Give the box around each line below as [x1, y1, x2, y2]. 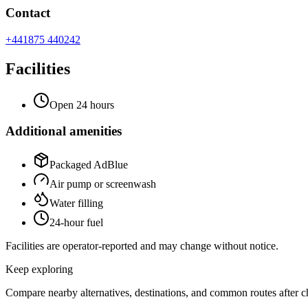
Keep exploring [5, 263, 73, 276]
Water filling [49, 197, 103, 210]
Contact [5, 5, 50, 21]
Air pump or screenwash [49, 178, 156, 190]
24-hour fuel [49, 217, 103, 229]
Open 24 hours [49, 98, 114, 111]
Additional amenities [5, 124, 122, 139]
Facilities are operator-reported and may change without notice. [5, 240, 278, 252]
